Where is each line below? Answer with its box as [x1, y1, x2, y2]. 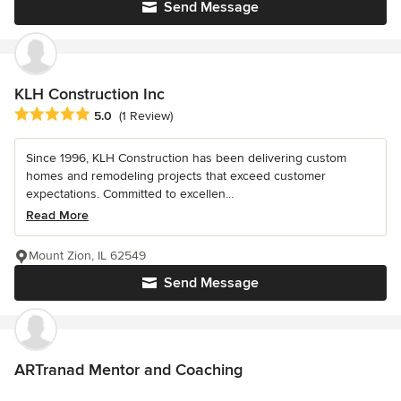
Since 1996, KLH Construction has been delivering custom [26, 149, 346, 166]
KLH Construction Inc [14, 83, 165, 104]
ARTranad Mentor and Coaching [14, 359, 243, 380]
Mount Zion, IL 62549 [29, 247, 146, 263]
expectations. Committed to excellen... [26, 185, 234, 201]
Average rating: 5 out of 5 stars [13, 105, 205, 124]
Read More [26, 207, 89, 223]
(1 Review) [119, 108, 173, 124]
